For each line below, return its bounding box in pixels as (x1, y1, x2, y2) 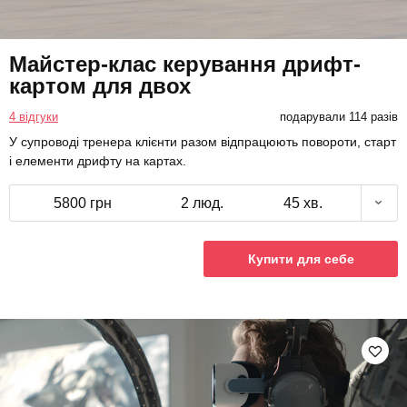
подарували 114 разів (279, 109, 398, 124)
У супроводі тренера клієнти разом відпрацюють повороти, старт (9, 134, 396, 149)
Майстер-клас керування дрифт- (9, 51, 361, 76)
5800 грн (53, 194, 112, 211)
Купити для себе (247, 251, 354, 266)
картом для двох (9, 73, 191, 98)
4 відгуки (9, 109, 58, 124)
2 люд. (181, 194, 223, 211)
